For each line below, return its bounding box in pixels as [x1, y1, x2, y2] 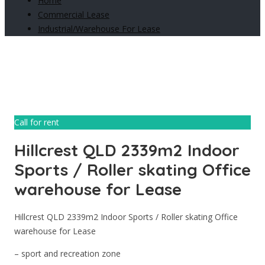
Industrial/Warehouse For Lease [38, 22, 160, 34]
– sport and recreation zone [14, 248, 121, 259]
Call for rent [14, 116, 59, 128]
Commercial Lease [38, 8, 109, 20]
